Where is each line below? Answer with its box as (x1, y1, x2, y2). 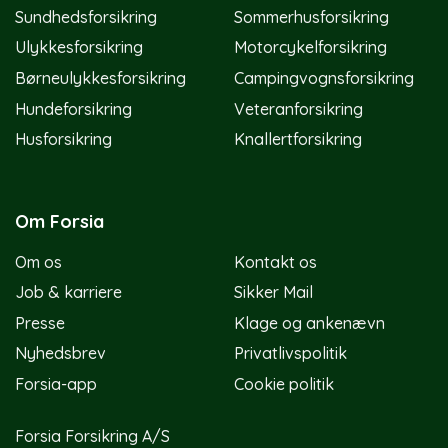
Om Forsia (15, 209, 104, 233)
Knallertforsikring (234, 129, 362, 150)
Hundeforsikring (15, 98, 132, 119)
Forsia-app (15, 373, 97, 394)
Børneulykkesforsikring (15, 67, 186, 88)
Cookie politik (234, 373, 334, 394)
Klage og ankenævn (234, 312, 385, 333)
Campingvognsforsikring (234, 67, 414, 88)
